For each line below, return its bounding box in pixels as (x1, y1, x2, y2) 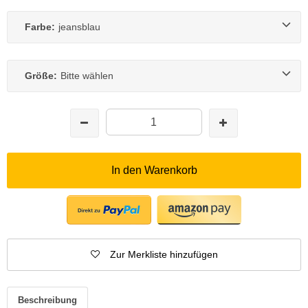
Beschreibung (18, 294, 77, 305)
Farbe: (25, 21, 55, 32)
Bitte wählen (60, 69, 113, 81)
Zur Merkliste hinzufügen (109, 248, 218, 260)
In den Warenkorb (111, 164, 197, 176)
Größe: (25, 69, 57, 81)
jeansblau (58, 21, 100, 32)
